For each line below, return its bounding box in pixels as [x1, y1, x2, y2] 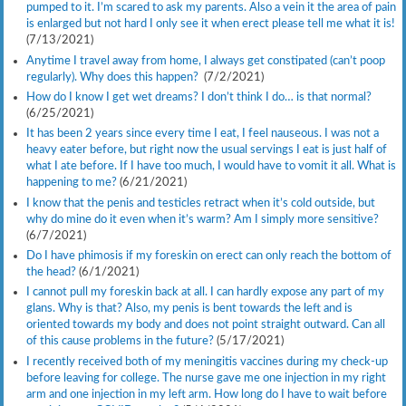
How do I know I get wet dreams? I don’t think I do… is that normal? [25, 90, 372, 103]
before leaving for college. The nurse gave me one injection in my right [25, 371, 386, 384]
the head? [25, 266, 76, 279]
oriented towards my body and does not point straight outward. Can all [25, 318, 385, 332]
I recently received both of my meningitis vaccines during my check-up [25, 354, 388, 368]
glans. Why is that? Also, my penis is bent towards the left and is [25, 302, 353, 315]
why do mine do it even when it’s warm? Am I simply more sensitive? [25, 212, 379, 226]
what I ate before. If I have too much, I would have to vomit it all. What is [25, 159, 396, 173]
